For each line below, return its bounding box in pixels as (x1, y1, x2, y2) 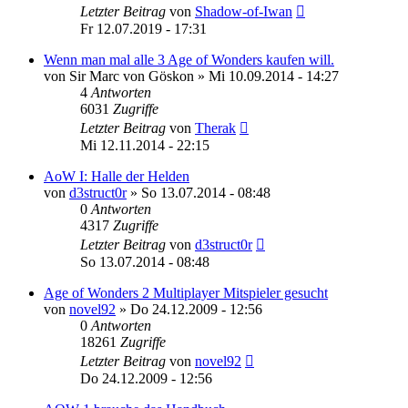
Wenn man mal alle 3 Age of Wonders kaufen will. (44, 51, 334, 67)
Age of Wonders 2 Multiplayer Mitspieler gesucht (44, 284, 328, 301)
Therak (195, 119, 236, 136)
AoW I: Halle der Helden (44, 168, 189, 184)
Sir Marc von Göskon (69, 67, 194, 84)
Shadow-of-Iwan (195, 3, 292, 19)
